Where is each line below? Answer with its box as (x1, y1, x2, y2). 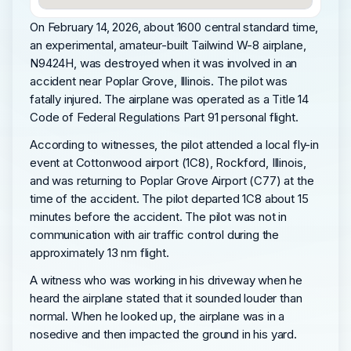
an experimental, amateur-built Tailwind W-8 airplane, (30, 38, 306, 52)
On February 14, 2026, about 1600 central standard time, (30, 20, 319, 34)
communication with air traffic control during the (30, 227, 280, 242)
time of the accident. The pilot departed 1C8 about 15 (30, 191, 309, 206)
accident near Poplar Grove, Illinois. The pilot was (30, 74, 288, 89)
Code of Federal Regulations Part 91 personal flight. (30, 110, 299, 125)
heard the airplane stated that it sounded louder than (30, 291, 302, 306)
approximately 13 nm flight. (30, 245, 169, 260)
